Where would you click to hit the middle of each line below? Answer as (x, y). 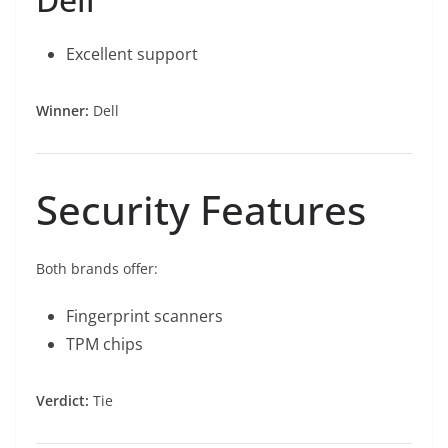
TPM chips (104, 344)
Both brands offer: (97, 269)
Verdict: (62, 401)
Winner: (62, 111)
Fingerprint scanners (144, 316)
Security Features (201, 210)
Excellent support (132, 54)
